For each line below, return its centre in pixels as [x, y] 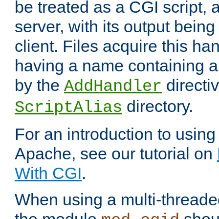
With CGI [48, 173]
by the [39, 85]
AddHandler [113, 87]
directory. [158, 106]
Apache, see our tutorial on [116, 154]
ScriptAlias [68, 108]
